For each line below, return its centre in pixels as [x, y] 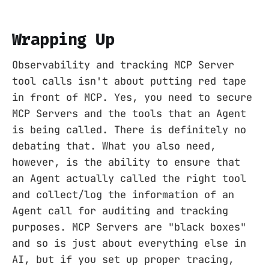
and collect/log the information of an [123, 195]
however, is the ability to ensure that [126, 162]
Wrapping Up [63, 39]
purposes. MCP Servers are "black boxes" [129, 227]
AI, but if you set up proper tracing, [123, 260]
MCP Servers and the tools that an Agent [129, 114]
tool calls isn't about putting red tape [129, 81]
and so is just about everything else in [129, 243]
